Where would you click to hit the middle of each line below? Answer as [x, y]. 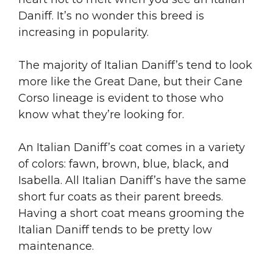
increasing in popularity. [83, 32]
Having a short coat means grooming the [131, 213]
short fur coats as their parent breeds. [121, 197]
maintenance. [58, 246]
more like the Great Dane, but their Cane [130, 81]
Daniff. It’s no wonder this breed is [111, 16]
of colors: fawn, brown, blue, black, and [124, 164]
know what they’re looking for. [101, 114]
